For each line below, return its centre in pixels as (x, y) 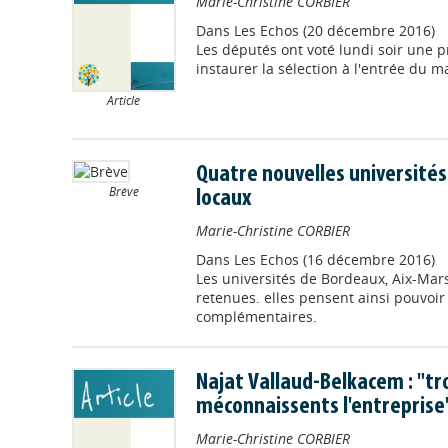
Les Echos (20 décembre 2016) (334, 31)
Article (124, 99)
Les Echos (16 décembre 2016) (334, 259)
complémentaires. (256, 316)
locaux (223, 198)
